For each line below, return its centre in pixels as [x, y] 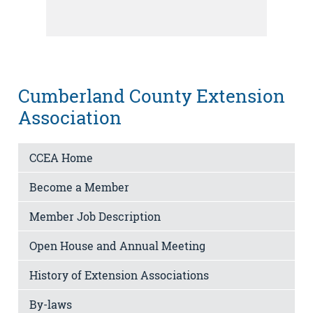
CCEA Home [61, 158]
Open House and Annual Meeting [117, 246]
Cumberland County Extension [152, 95]
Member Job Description [95, 217]
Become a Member [79, 187]
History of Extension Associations [119, 275]
